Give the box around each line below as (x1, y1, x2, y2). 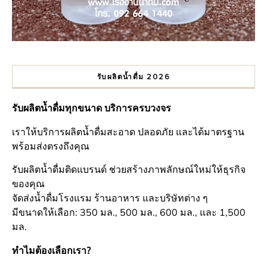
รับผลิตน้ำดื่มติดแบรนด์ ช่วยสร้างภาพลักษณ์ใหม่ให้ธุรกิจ (12, 163, 246, 175)
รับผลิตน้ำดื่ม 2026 (97, 72, 170, 81)
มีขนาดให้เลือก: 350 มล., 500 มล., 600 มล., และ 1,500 (12, 206, 246, 218)
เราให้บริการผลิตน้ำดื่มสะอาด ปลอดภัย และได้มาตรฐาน (12, 125, 244, 138)
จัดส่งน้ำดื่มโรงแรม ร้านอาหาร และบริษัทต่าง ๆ (12, 191, 208, 204)
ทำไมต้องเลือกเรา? (12, 244, 91, 256)
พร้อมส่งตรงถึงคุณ (12, 139, 89, 152)
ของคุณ (12, 177, 45, 190)
